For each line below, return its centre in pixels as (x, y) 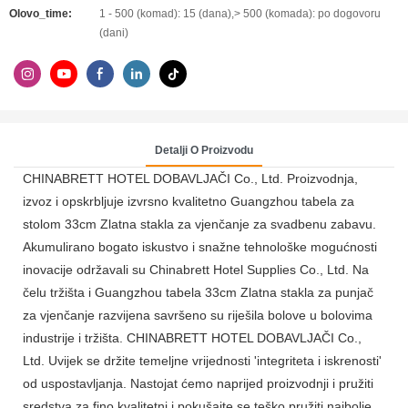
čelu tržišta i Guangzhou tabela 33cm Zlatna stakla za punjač (198, 292)
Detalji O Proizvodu (204, 150)
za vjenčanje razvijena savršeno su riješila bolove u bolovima (198, 315)
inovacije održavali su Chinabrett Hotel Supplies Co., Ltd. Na (196, 269)
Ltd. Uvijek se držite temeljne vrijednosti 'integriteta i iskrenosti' (202, 360)
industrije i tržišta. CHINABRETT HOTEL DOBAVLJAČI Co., (192, 337)
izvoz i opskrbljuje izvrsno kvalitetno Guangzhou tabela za (189, 201)
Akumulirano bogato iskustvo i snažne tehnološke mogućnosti (200, 246)
